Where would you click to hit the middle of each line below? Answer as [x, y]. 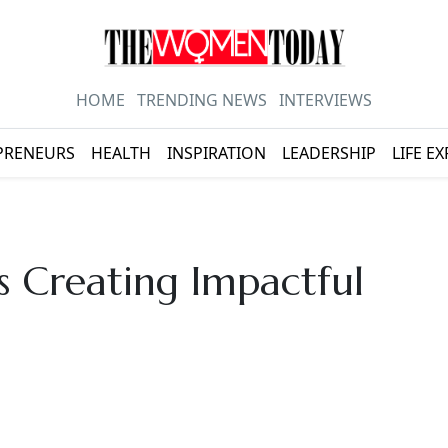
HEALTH [120, 153]
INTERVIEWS [325, 100]
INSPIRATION [216, 153]
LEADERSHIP [328, 153]
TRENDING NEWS [201, 100]
